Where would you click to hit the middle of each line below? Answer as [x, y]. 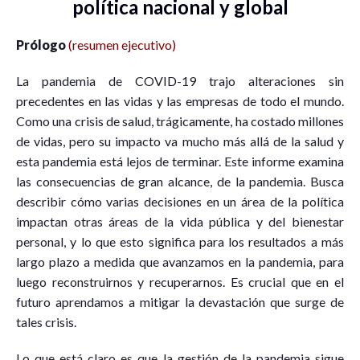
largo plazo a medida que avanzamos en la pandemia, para [180, 261]
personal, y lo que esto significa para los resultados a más [180, 241]
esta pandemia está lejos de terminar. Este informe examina [180, 161]
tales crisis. [46, 321]
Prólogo [41, 44]
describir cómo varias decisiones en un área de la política [180, 201]
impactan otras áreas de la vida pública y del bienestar [180, 221]
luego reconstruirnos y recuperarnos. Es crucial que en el [180, 281]
